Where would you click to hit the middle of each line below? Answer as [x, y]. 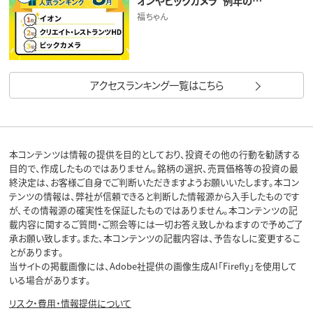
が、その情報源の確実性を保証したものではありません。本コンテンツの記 [153, 210]
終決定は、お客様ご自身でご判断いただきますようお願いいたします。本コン [154, 182]
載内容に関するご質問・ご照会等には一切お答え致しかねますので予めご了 [156, 224]
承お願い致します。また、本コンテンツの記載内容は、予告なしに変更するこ [154, 238]
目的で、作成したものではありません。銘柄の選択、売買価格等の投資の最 [153, 168]
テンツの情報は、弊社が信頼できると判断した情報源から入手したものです [154, 196]
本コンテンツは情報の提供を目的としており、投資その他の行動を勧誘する [154, 154]
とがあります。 [36, 252]
